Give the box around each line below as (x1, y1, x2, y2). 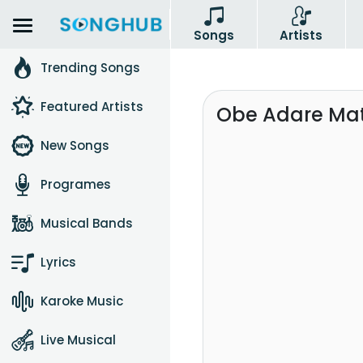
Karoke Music (41, 293, 123, 310)
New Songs (41, 137, 109, 154)
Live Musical (41, 331, 116, 348)
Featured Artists (41, 98, 143, 115)
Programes (41, 176, 111, 193)
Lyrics (41, 254, 76, 271)
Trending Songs (41, 59, 140, 76)
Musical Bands (41, 215, 133, 232)
